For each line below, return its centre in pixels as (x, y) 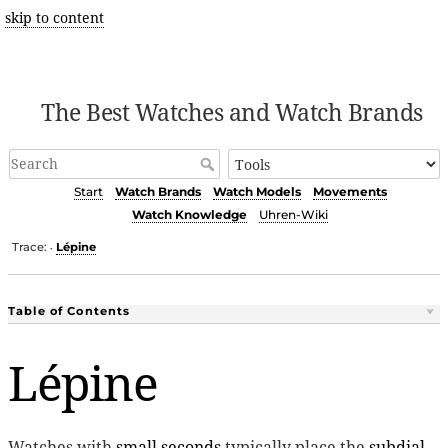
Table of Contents (69, 310)
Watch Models (256, 192)
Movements (349, 192)
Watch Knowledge (189, 215)
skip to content (54, 17)
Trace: (30, 246)
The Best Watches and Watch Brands (232, 112)
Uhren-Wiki (293, 215)
